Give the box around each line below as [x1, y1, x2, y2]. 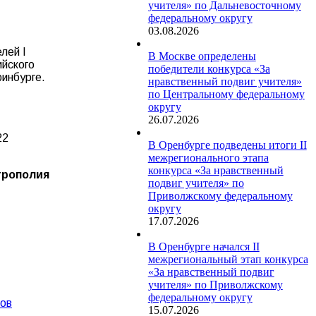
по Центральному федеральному [147, 87, 305, 100]
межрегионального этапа [147, 151, 269, 164]
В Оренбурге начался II [147, 240, 260, 253]
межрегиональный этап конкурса [147, 253, 308, 265]
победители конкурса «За [147, 62, 270, 75]
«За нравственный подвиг [147, 265, 274, 278]
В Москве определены [147, 49, 256, 62]
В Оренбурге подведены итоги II [147, 138, 307, 151]
